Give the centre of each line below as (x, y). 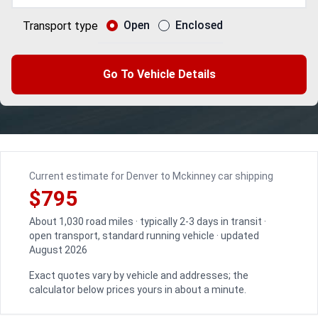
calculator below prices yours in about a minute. (138, 290)
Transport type (60, 26)
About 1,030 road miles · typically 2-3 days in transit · (148, 221)
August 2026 (58, 250)
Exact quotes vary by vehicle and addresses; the (139, 275)
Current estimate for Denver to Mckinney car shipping (151, 176)
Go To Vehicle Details (159, 74)
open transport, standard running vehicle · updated (144, 236)
